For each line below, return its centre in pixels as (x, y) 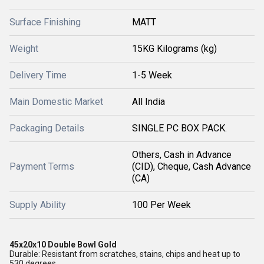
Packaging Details (47, 128)
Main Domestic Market (56, 102)
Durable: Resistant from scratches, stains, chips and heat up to (125, 254)
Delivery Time (38, 75)
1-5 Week (152, 75)
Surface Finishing (45, 22)
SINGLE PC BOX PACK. (179, 128)
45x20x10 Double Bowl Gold (64, 245)
